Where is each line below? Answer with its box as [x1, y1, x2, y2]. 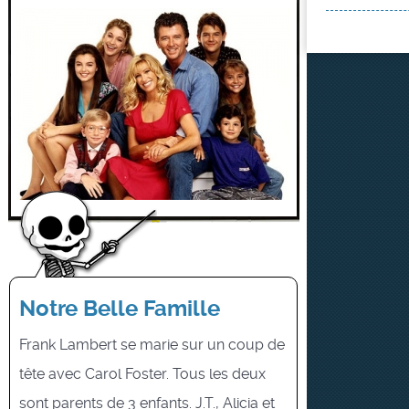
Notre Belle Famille [19, 295, 221, 321]
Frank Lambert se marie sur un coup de [19, 335, 286, 353]
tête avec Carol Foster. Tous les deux [19, 364, 267, 383]
